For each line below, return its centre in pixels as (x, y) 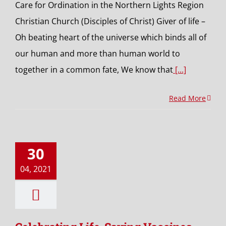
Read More (187, 98)
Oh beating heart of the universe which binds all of (111, 37)
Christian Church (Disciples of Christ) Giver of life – (110, 21)
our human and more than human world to (98, 53)
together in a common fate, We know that (94, 70)
